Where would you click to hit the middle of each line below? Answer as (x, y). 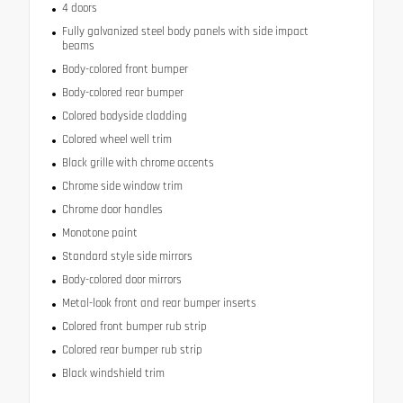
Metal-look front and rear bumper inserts (159, 304)
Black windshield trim (113, 374)
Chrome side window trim (122, 187)
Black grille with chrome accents (138, 163)
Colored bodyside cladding (124, 116)
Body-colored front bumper (125, 70)
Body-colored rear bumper (122, 93)
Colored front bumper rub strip (134, 327)
